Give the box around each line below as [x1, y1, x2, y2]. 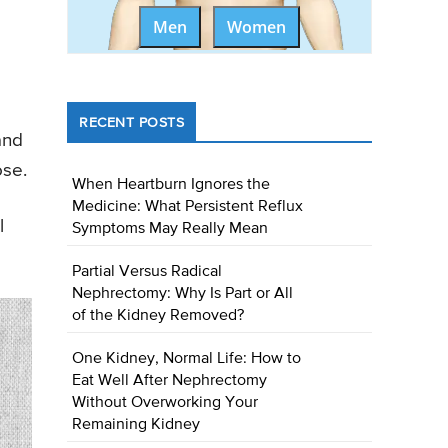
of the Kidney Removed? [72, 308, 245, 325]
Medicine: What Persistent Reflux [72, 199, 304, 216]
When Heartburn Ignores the [72, 177, 271, 194]
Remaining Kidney [72, 417, 201, 434]
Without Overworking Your [72, 395, 259, 412]
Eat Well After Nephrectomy [72, 373, 268, 390]
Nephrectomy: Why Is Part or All [72, 286, 294, 303]
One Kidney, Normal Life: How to [72, 351, 302, 368]
